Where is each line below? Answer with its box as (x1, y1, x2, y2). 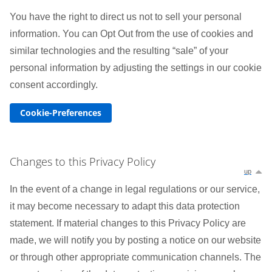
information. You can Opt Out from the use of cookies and (10, 29, 253, 39)
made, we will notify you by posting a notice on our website (10, 235, 261, 245)
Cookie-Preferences (20, 107, 101, 118)
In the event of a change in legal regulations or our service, (10, 184, 260, 194)
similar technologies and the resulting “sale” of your (10, 46, 228, 56)
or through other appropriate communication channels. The (10, 252, 261, 262)
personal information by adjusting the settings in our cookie (10, 63, 262, 73)
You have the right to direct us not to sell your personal (10, 12, 242, 22)
